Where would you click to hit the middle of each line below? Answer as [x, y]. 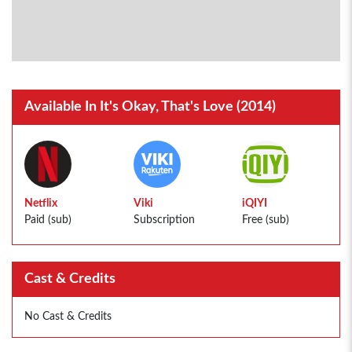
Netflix [41, 203]
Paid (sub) [48, 220]
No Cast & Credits [68, 317]
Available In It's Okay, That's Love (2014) [150, 107]
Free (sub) [266, 220]
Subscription [164, 220]
